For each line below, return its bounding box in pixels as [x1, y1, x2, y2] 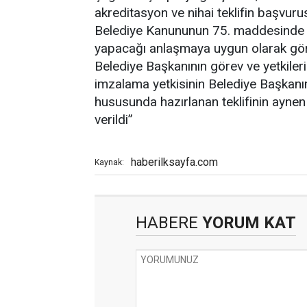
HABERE [136, 212, 198, 232]
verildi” [95, 111, 133, 127]
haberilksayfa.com [131, 155, 218, 169]
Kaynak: [95, 157, 124, 167]
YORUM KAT [198, 212, 296, 232]
